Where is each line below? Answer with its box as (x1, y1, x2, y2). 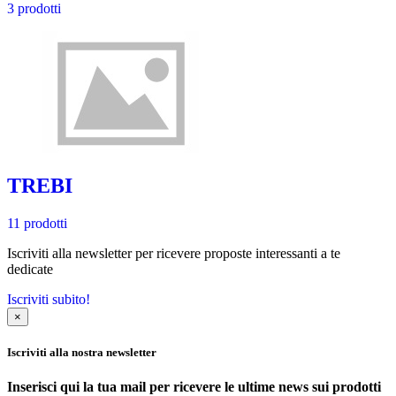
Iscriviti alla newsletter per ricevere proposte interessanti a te (7, 245, 340, 261)
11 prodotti (7, 215, 67, 231)
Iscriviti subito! (7, 291, 90, 307)
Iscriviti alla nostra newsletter (7, 345, 156, 359)
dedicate (7, 261, 53, 277)
